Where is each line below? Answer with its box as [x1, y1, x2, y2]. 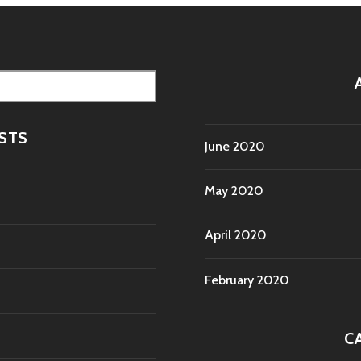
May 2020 [205, 183, 263, 199]
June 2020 [205, 138, 265, 154]
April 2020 [205, 227, 267, 243]
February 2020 [205, 272, 289, 288]
